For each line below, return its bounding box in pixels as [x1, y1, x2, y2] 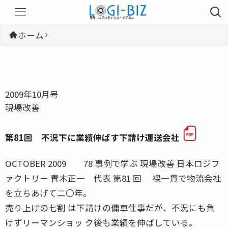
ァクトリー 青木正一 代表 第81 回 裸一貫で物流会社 [5, 172, 221, 184]
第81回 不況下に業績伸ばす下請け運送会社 [5, 131, 180, 144]
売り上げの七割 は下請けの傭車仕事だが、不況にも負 [5, 201, 215, 214]
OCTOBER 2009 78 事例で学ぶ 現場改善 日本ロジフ [5, 157, 220, 169]
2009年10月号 [5, 88, 59, 100]
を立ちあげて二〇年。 [5, 186, 92, 199]
